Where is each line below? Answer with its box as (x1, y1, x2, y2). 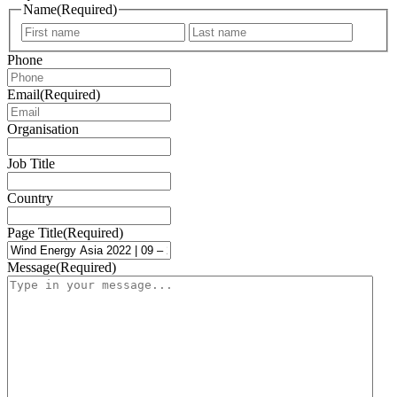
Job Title (7, 156, 55, 172)
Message (7, 260, 56, 276)
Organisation (7, 121, 79, 137)
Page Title (7, 225, 63, 241)
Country (7, 191, 53, 206)
